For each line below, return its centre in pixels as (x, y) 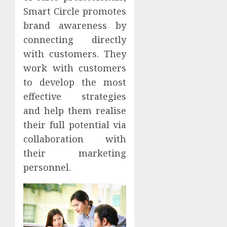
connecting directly (75, 40)
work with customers (75, 68)
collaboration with (75, 139)
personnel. (47, 167)
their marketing (75, 153)
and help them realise (75, 111)
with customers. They (75, 54)
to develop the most (75, 82)
